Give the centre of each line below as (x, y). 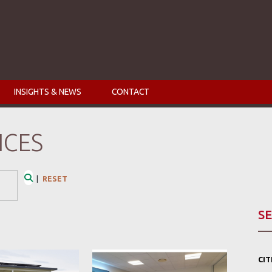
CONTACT (131, 91)
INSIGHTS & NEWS (48, 91)
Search (42, 190)
